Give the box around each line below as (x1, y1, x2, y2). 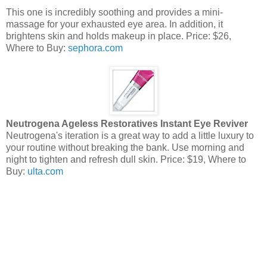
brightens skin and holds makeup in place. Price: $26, (6, 30, 231, 41)
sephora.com (68, 42, 123, 53)
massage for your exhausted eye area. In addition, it (6, 18, 223, 29)
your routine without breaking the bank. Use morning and (6, 142, 244, 153)
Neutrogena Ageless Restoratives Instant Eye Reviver (6, 118, 248, 129)
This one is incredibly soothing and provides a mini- (6, 7, 223, 17)
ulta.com (27, 166, 63, 176)
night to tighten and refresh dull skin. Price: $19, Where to (6, 154, 246, 164)
